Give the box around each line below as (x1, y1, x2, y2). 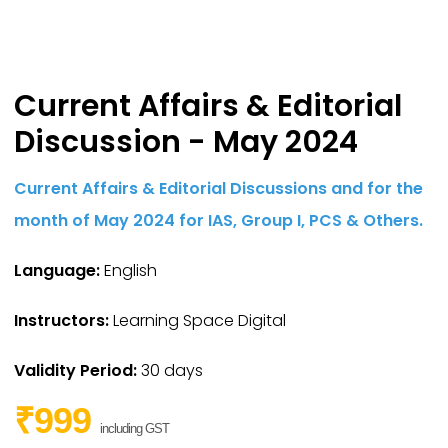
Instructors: (14, 308, 110, 332)
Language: (14, 258, 101, 282)
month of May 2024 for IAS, (14, 208, 238, 232)
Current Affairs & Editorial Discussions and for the (14, 176, 424, 200)
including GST (100, 421, 170, 437)
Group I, (241, 208, 306, 232)
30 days (137, 358, 204, 382)
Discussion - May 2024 (14, 121, 359, 164)
